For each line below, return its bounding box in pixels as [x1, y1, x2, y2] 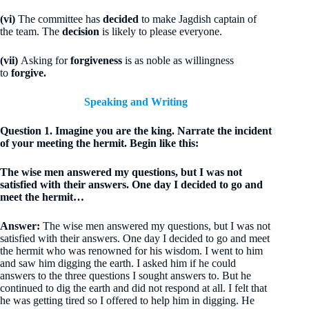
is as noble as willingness [122, 54, 234, 66]
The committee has [15, 13, 103, 25]
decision [62, 26, 102, 37]
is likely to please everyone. [102, 26, 222, 37]
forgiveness [70, 54, 122, 66]
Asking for [18, 54, 70, 66]
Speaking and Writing [84, 96, 188, 108]
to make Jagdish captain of [141, 13, 257, 25]
